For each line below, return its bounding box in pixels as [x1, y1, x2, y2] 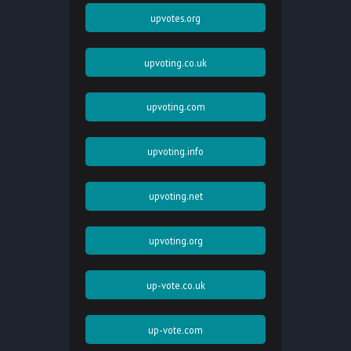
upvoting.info [147, 145, 204, 158]
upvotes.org [150, 11, 201, 24]
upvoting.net [148, 190, 203, 203]
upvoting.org [148, 234, 203, 248]
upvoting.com [146, 100, 205, 114]
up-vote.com [148, 323, 203, 336]
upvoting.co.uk [144, 56, 207, 69]
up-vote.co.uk [146, 278, 205, 291]
